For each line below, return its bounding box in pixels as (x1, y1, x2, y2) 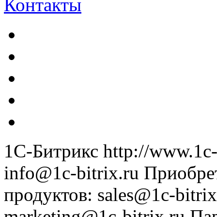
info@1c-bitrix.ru (4, 162, 139, 184)
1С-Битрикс (4, 140, 98, 162)
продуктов (4, 184, 87, 205)
